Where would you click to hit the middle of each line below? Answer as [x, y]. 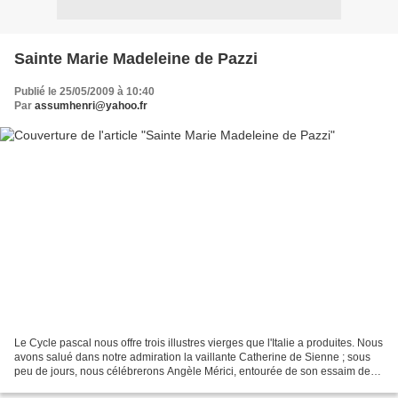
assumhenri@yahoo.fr [91, 105]
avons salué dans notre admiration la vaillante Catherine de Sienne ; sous [192, 358]
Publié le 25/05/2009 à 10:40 [84, 91]
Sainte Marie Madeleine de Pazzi [136, 58]
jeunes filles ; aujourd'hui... [78, 386]
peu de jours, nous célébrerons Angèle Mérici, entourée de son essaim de [192, 372]
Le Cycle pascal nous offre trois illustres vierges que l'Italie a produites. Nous [199, 343]
